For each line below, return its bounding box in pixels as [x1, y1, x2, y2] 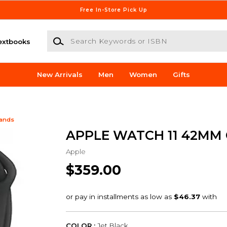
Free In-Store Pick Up [80, 6, 147, 13]
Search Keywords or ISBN [46, 31, 137, 40]
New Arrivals [37, 70, 83, 79]
